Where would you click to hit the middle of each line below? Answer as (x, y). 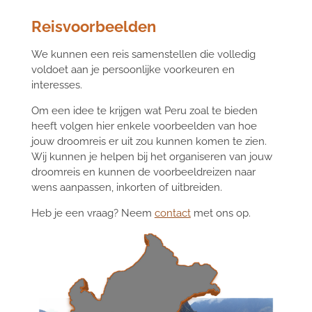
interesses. (56, 85)
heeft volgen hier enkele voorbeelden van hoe (144, 126)
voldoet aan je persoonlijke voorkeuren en (133, 69)
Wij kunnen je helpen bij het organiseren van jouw (151, 156)
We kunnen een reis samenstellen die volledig (143, 54)
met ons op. (220, 213)
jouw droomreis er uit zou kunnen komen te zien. (149, 141)
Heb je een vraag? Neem (93, 213)
